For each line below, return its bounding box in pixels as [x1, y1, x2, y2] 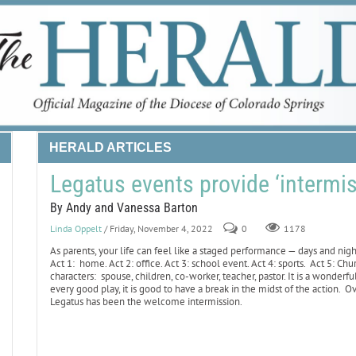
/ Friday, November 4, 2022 [103, 222, 213, 234]
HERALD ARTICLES [48, 141, 172, 154]
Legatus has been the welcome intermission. [49, 295, 244, 308]
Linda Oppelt [49, 222, 102, 234]
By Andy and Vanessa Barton [49, 200, 198, 215]
